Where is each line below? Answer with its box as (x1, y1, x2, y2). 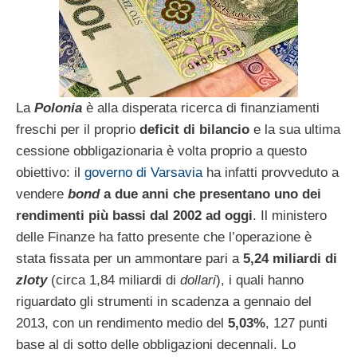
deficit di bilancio (139, 122, 249, 138)
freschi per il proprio (16, 122, 139, 138)
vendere (16, 186, 68, 202)
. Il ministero (253, 208, 327, 224)
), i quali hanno (216, 273, 304, 288)
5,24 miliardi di (243, 251, 337, 267)
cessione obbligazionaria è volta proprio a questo (16, 143, 307, 159)
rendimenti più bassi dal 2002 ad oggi (16, 208, 253, 224)
